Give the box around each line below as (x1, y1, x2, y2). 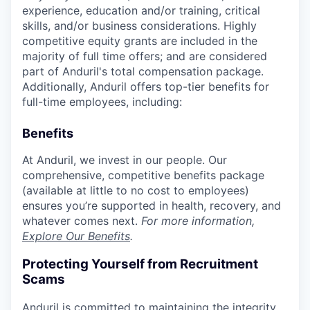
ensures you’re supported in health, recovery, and (22, 199, 281, 212)
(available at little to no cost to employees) (22, 183, 249, 197)
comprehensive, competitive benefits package (22, 168, 264, 182)
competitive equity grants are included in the (22, 34, 257, 48)
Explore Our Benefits (22, 229, 130, 243)
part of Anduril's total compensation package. (22, 64, 264, 78)
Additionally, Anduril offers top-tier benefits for (22, 80, 269, 93)
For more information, (141, 214, 255, 228)
